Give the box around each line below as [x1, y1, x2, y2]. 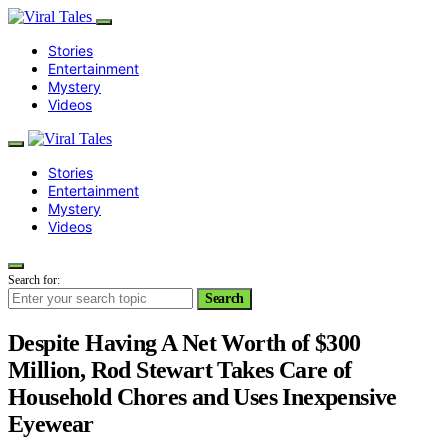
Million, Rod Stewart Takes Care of [8, 356, 352, 383]
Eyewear [8, 410, 94, 437]
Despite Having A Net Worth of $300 [8, 329, 361, 356]
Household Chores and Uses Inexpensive [8, 383, 397, 410]
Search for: [8, 273, 60, 287]
